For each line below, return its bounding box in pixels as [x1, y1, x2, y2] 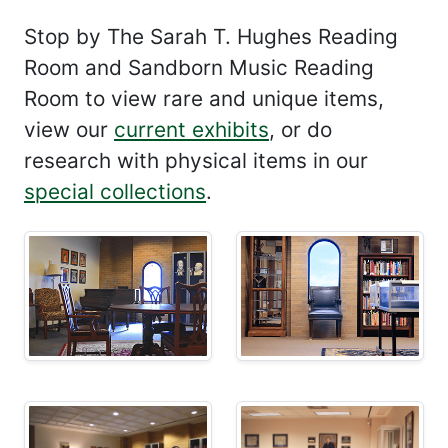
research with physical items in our [24, 148, 368, 174]
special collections [24, 179, 206, 205]
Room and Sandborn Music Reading [24, 55, 374, 81]
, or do [269, 117, 332, 143]
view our [24, 117, 114, 143]
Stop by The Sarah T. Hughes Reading [24, 24, 398, 50]
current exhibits [114, 117, 269, 143]
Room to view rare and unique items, [24, 86, 384, 112]
